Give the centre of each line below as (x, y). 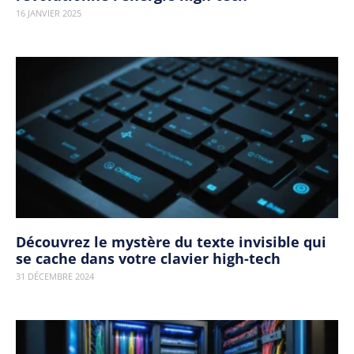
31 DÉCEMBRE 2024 (55, 276)
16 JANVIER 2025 (49, 13)
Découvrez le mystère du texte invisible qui (171, 242)
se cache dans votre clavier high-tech (148, 258)
